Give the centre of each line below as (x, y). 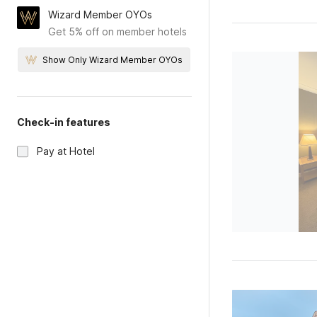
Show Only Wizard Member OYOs (113, 60)
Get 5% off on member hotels (117, 31)
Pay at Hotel (66, 151)
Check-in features (64, 122)
